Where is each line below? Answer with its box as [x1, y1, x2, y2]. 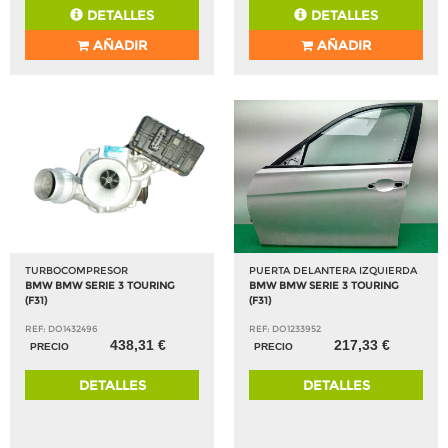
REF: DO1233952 [249, 323, 321, 335]
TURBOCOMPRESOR [25, 264, 128, 278]
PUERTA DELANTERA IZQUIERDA [249, 264, 417, 278]
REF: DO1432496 [25, 323, 98, 335]
